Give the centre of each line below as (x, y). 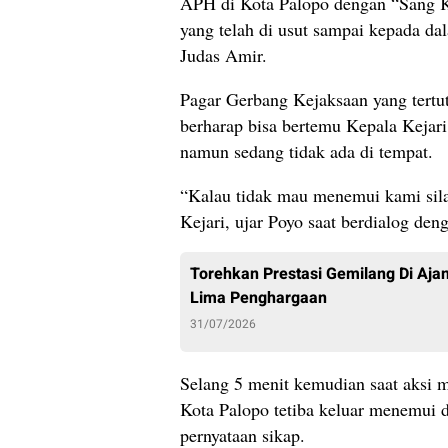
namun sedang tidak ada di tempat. (306, 151)
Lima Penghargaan (258, 298)
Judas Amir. (223, 55)
